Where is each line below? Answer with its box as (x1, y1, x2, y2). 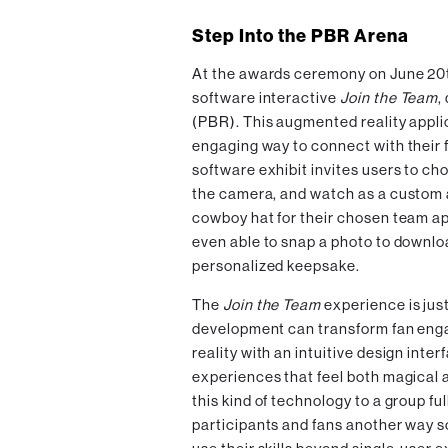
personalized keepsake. (192, 257, 360, 275)
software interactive (192, 89, 340, 107)
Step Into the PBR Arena (192, 25, 409, 48)
